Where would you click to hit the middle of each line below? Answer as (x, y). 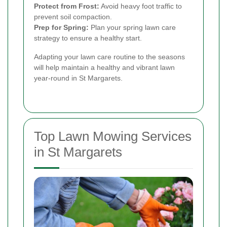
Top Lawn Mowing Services (113, 136)
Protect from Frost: (67, 6)
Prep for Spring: (61, 27)
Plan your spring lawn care (132, 27)
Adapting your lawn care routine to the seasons (109, 56)
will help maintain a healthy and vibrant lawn (104, 67)
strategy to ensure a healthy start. (88, 38)
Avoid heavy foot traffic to (141, 6)
